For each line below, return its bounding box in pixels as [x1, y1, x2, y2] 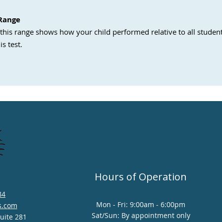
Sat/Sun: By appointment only [91, 211, 190, 220]
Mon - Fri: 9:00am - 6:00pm [96, 200, 185, 209]
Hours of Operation [95, 170, 187, 183]
